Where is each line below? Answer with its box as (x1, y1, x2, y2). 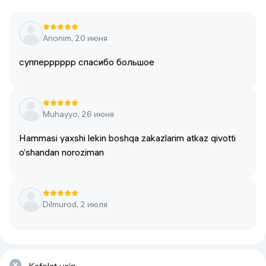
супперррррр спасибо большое (19, 56, 154, 68)
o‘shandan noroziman (19, 146, 104, 158)
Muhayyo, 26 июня (43, 109, 114, 119)
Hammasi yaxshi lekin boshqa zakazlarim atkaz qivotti (19, 132, 236, 144)
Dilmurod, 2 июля (43, 199, 107, 210)
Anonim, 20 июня (43, 33, 107, 43)
